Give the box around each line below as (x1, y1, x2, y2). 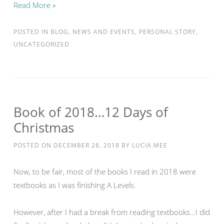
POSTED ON (13, 141, 53, 149)
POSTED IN (13, 27, 50, 36)
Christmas (13, 118, 74, 136)
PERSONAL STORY (139, 27, 196, 36)
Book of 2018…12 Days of (13, 103, 168, 121)
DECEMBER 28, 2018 (53, 141, 119, 149)
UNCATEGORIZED (13, 40, 69, 48)
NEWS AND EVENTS (72, 27, 135, 36)
